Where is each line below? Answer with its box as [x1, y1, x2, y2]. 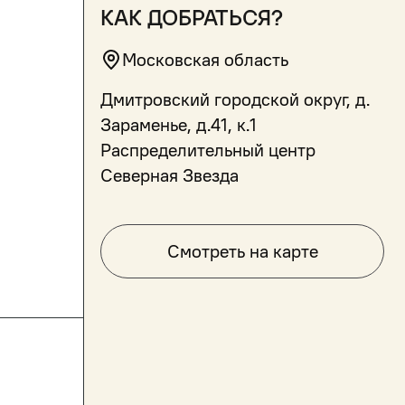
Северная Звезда [100, 165, 239, 186]
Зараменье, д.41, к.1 [100, 114, 257, 136]
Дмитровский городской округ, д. [100, 89, 370, 110]
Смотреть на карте [166, 240, 318, 262]
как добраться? [100, 5, 283, 31]
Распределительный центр [100, 139, 316, 161]
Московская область [122, 49, 288, 71]
